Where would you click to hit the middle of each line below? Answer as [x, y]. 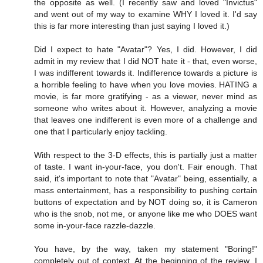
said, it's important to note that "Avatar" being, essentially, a [146, 178]
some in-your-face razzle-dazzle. [95, 225]
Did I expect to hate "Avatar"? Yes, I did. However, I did [146, 49]
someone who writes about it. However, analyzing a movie [146, 108]
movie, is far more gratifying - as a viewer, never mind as [146, 96]
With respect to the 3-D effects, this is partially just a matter [146, 155]
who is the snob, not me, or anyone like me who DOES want [146, 213]
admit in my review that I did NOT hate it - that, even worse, [146, 61]
